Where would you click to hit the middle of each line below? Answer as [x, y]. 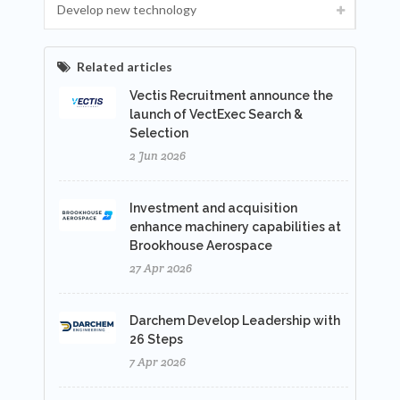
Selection [159, 133]
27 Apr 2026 [161, 268]
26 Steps [156, 339]
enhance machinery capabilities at [235, 227]
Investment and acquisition [213, 208]
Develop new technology [127, 9]
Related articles [125, 67]
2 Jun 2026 [158, 156]
